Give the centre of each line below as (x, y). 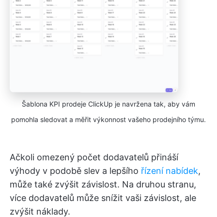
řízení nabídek (170, 170)
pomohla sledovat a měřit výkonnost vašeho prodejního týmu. (108, 119)
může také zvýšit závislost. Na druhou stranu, (103, 184)
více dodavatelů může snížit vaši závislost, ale (103, 198)
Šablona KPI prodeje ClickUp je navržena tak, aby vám (108, 104)
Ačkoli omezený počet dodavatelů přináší (94, 157)
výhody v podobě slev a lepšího (75, 170)
